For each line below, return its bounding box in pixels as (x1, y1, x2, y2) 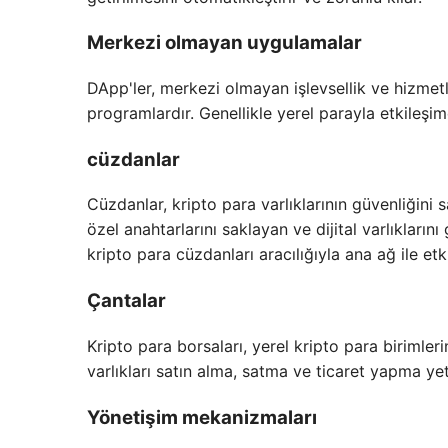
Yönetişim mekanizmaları (87, 405, 317, 429)
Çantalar (87, 289, 166, 313)
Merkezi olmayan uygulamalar (87, 31, 362, 55)
